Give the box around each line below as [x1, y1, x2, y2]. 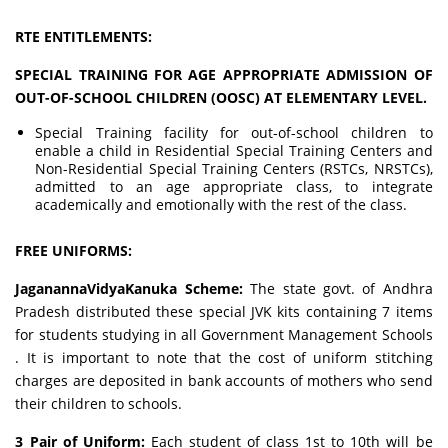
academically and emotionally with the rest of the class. [35, 195, 408, 214]
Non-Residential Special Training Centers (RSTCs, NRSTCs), [35, 159, 433, 178]
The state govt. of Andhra [250, 279, 433, 298]
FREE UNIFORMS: [15, 241, 133, 260]
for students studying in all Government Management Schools [15, 325, 433, 344]
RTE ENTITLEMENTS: [15, 27, 153, 46]
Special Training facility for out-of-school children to [35, 123, 433, 142]
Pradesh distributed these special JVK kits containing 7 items [15, 302, 433, 321]
